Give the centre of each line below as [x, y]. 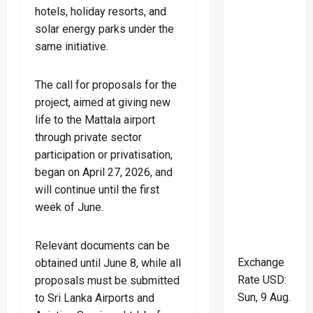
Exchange [261, 262]
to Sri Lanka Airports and [95, 298]
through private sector [88, 137]
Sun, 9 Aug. [264, 297]
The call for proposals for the [106, 85]
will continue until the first [97, 189]
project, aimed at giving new [103, 102]
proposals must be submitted [107, 280]
